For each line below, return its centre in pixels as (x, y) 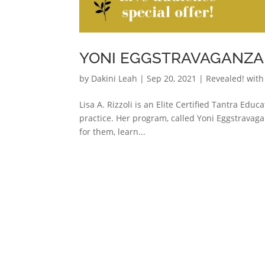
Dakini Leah (114, 79)
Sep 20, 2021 (172, 79)
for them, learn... (113, 132)
